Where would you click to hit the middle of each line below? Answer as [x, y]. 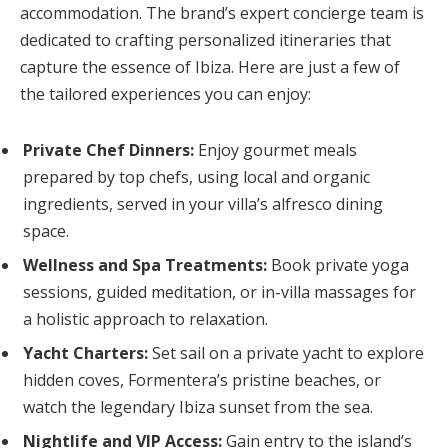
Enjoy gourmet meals [275, 150]
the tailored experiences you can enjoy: [165, 94]
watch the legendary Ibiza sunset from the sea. [198, 407]
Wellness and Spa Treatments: [145, 265]
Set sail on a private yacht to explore [286, 353]
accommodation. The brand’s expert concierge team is [222, 13]
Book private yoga [338, 265]
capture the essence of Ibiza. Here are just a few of [210, 67]
